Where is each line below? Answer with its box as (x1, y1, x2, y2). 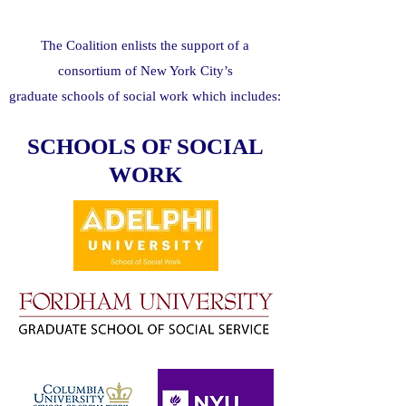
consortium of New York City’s (57, 63, 233, 78)
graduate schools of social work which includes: (9, 89, 281, 103)
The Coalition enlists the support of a (41, 38, 249, 53)
